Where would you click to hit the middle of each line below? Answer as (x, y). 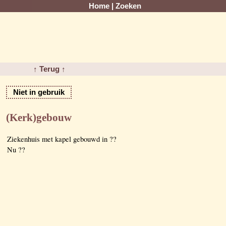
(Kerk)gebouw (39, 118)
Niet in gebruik (39, 92)
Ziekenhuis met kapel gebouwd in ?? (62, 139)
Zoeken (128, 6)
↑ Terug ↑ (50, 69)
